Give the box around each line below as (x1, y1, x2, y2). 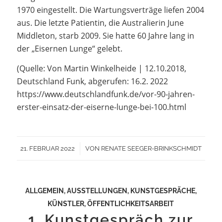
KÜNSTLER (48, 199, 85, 208)
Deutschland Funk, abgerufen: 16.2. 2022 (16, 75, 168, 87)
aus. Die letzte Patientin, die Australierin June (16, 17, 184, 29)
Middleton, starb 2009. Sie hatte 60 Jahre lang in (16, 30, 194, 42)
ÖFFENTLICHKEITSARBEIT (87, 199, 174, 208)
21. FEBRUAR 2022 (20, 144, 75, 152)
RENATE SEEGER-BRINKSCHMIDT (101, 144, 202, 152)
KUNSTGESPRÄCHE (130, 186, 195, 195)
